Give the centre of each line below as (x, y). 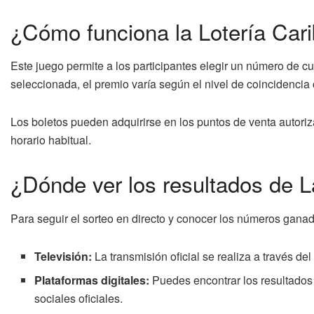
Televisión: (63, 256)
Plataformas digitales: (92, 280)
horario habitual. (51, 140)
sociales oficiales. (79, 298)
